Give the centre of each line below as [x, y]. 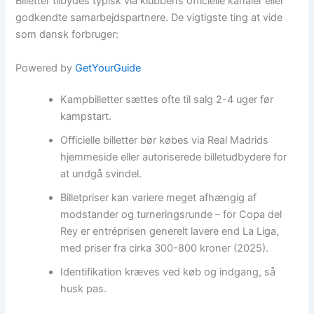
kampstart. [86, 117]
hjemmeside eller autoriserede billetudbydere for [174, 157]
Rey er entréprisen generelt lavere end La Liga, [170, 232]
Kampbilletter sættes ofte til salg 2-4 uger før [167, 100]
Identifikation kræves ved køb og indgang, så [168, 272]
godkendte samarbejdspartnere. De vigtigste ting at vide [149, 18]
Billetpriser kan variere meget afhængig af [159, 198]
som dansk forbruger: [67, 35]
